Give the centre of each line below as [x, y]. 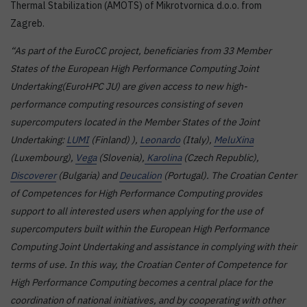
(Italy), [197, 140]
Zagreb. [27, 24]
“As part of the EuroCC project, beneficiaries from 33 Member [141, 51]
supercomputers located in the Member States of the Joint [135, 122]
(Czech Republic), [220, 158]
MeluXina [234, 140]
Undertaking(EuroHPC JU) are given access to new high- [129, 87]
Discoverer [33, 176]
